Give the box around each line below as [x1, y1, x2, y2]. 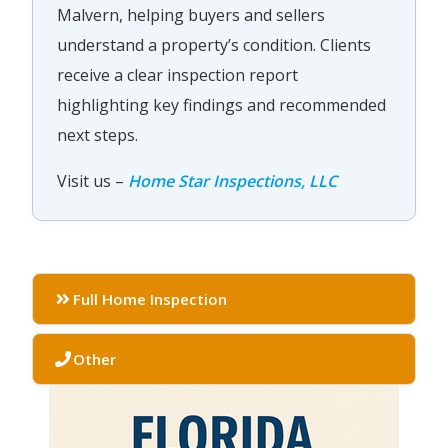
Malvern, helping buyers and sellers [57, 4, 325, 26]
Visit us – [57, 170, 128, 192]
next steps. [57, 124, 138, 146]
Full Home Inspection [73, 289, 227, 309]
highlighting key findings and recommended [57, 94, 386, 116]
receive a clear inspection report [57, 64, 298, 86]
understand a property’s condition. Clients [57, 34, 371, 56]
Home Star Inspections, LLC [128, 170, 337, 192]
